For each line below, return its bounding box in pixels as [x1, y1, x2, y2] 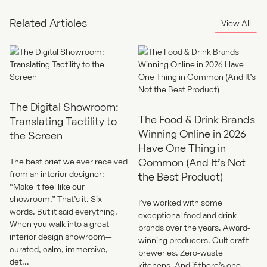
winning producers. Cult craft [138, 234, 249, 245]
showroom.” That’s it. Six [10, 193, 102, 204]
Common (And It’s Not [138, 155, 246, 169]
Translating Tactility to [10, 114, 117, 128]
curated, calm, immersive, [10, 243, 108, 254]
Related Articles [10, 15, 87, 29]
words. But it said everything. [10, 206, 117, 216]
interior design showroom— [10, 231, 112, 241]
